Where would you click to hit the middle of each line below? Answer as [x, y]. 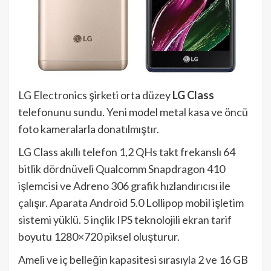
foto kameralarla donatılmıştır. [89, 129]
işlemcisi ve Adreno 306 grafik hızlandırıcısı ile [124, 185]
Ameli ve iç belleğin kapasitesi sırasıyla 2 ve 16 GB [133, 259]
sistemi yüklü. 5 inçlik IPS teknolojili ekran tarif [125, 219]
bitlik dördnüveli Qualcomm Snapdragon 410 [122, 168]
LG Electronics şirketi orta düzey [95, 95]
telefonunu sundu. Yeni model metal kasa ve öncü [133, 112]
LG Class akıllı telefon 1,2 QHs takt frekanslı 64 [127, 152]
